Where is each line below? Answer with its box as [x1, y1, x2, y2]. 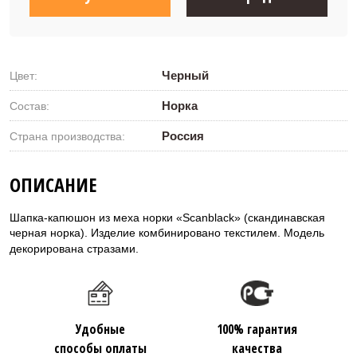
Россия [161, 128, 204, 143]
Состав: [10, 99, 49, 112]
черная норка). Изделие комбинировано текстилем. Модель [10, 226, 324, 239]
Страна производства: [10, 129, 125, 143]
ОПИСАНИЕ [10, 171, 96, 198]
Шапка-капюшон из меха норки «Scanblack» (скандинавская [10, 210, 325, 224]
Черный [161, 68, 209, 82]
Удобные [75, 320, 125, 338]
